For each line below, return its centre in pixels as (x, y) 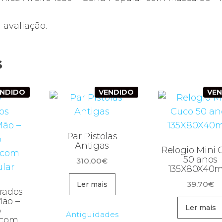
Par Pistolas (92, 137)
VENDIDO (116, 92)
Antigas (92, 146)
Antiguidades (92, 214)
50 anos (200, 160)
